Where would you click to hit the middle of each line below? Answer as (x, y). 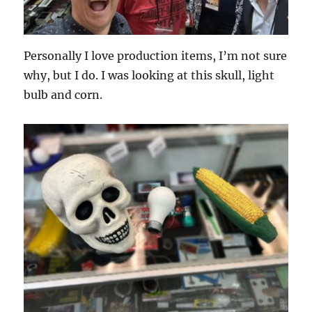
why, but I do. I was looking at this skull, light (149, 75)
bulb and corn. (63, 94)
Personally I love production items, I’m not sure (156, 55)
